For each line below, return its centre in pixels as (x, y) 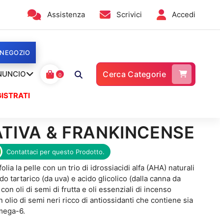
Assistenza (66, 14)
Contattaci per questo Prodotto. (56, 152)
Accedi (183, 14)
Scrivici (129, 14)
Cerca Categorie (134, 74)
